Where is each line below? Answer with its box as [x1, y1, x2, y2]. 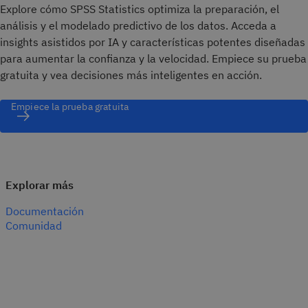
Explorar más [5, 177, 74, 192]
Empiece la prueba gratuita [11, 100, 129, 113]
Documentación [5, 203, 84, 218]
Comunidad [5, 218, 62, 232]
